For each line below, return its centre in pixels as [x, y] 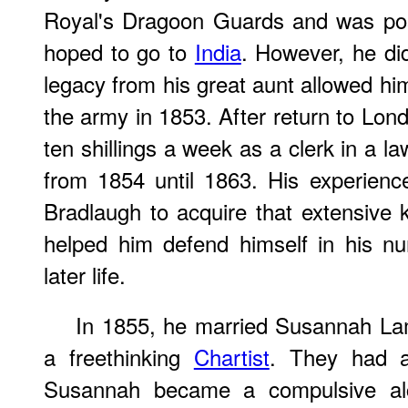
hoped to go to [119, 51]
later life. [85, 275]
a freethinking [119, 357]
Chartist [231, 357]
